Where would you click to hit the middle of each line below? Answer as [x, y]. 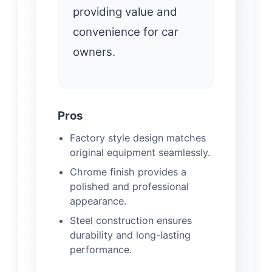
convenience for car [126, 32]
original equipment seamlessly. [140, 152]
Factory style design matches [138, 138]
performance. [101, 249]
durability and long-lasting [130, 235]
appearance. [98, 201]
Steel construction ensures [131, 220]
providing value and [125, 12]
